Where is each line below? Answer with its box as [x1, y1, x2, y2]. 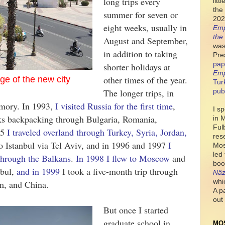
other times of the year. [103, 74, 187, 86]
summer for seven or [103, 9, 178, 21]
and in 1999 [17, 165, 60, 177]
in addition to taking [103, 48, 177, 60]
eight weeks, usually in [103, 22, 187, 34]
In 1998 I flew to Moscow [76, 152, 170, 164]
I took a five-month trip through [60, 165, 178, 177]
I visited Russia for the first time [55, 100, 173, 112]
